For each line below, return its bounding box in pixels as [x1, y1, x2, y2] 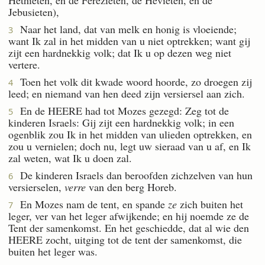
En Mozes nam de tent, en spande [13, 196, 168, 211]
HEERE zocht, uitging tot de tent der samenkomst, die [8, 232, 242, 247]
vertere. [8, 57, 40, 72]
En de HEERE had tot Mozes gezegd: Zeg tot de [13, 103, 229, 118]
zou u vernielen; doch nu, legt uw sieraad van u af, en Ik [8, 138, 251, 153]
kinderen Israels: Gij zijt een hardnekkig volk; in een [8, 115, 234, 130]
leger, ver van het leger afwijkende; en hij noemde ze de [8, 208, 249, 223]
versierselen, [8, 179, 64, 194]
